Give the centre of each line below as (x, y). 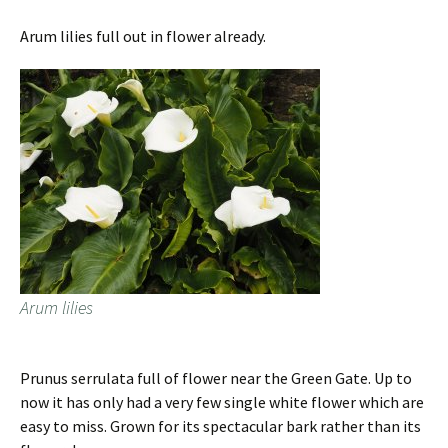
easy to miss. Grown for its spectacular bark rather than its (220, 426)
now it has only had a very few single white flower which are (222, 402)
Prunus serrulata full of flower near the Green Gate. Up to (216, 378)
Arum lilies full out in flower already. (143, 36)
